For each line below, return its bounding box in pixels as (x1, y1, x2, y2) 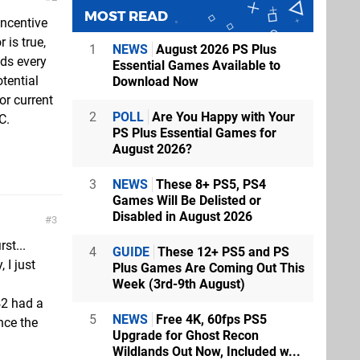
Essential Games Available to (112, 57, 280, 73)
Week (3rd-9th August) (112, 276, 245, 292)
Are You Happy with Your (149, 108, 295, 125)
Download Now (112, 73, 198, 89)
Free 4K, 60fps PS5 (153, 311, 267, 327)
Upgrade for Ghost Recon (112, 327, 259, 343)
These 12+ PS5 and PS (154, 243, 289, 260)
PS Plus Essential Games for (112, 125, 276, 141)
